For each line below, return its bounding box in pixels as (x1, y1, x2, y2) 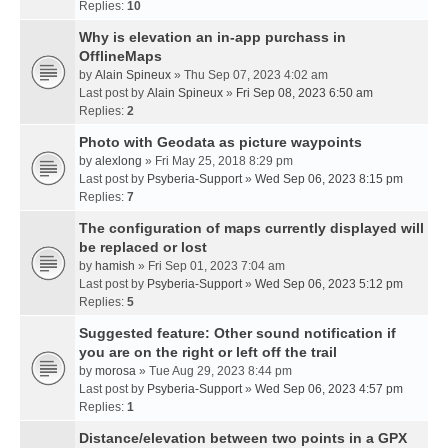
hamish (95, 259, 135, 273)
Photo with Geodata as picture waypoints (79, 134, 362, 150)
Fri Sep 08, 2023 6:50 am (236, 86, 373, 100)
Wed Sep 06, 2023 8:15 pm (255, 172, 403, 186)
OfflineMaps (79, 48, 162, 64)
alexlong (95, 154, 142, 168)
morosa (95, 364, 136, 378)
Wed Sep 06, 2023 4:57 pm (255, 382, 403, 396)
